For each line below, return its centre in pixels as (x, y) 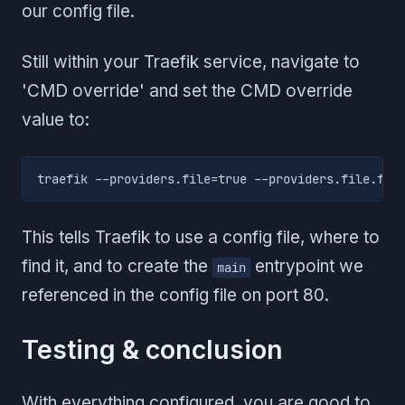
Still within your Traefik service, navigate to (191, 62)
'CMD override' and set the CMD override (187, 91)
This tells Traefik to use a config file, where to (201, 238)
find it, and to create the (117, 267)
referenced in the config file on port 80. (175, 296)
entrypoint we (307, 267)
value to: (56, 120)
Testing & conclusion (152, 350)
